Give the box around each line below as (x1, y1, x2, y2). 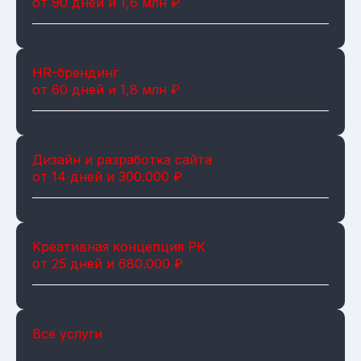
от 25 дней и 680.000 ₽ (32, 255, 183, 272)
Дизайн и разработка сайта (32, 151, 212, 168)
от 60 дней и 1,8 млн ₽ (32, 81, 180, 98)
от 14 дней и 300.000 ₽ (32, 168, 182, 185)
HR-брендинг (32, 64, 118, 81)
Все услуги (32, 325, 102, 342)
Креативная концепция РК (32, 238, 205, 255)
